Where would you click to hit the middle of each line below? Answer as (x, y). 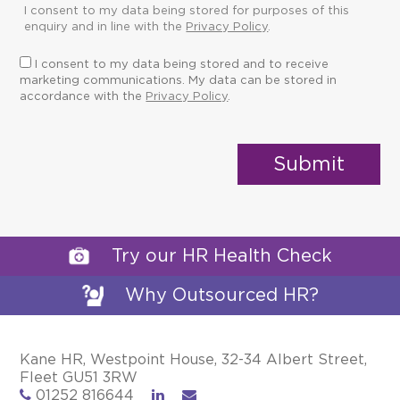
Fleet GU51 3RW (79, 378)
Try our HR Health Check (221, 257)
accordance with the (83, 97)
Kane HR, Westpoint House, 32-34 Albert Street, (194, 360)
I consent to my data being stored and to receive (180, 65)
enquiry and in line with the (105, 27)
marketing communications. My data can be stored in (179, 81)
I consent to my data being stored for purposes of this (187, 11)
